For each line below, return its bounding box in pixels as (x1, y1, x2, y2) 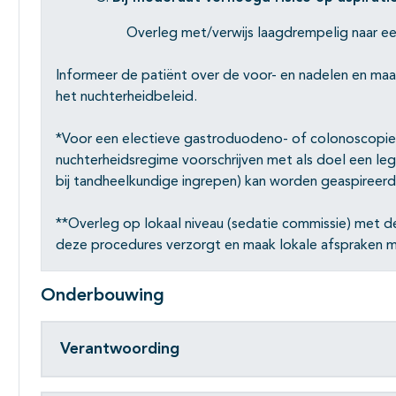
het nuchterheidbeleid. (56, 90, 197, 105)
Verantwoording (60, 340, 179, 357)
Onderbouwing (41, 287, 164, 306)
